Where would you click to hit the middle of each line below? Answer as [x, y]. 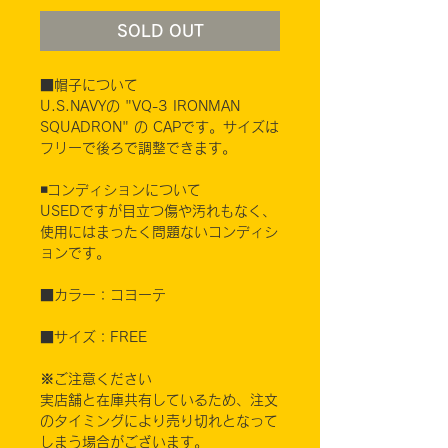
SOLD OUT [160, 31]
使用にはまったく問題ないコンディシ [159, 232]
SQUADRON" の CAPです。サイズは [159, 127]
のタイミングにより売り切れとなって [159, 421]
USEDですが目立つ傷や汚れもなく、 [158, 211]
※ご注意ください [96, 379]
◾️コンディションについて [120, 190]
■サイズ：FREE [93, 337]
